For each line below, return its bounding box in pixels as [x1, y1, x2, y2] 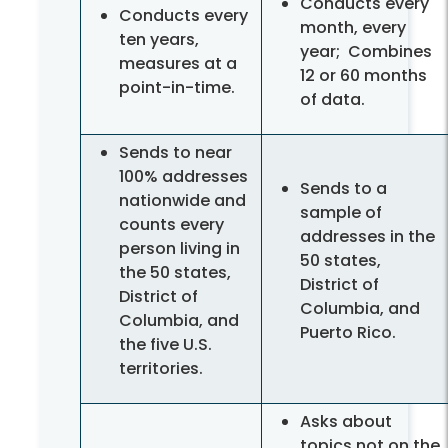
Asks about [300, 410, 392, 434]
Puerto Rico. [300, 321, 396, 345]
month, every [300, 16, 406, 40]
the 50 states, [119, 261, 231, 285]
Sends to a [300, 177, 387, 201]
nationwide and [119, 189, 246, 213]
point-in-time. [119, 76, 235, 100]
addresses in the [300, 225, 435, 249]
